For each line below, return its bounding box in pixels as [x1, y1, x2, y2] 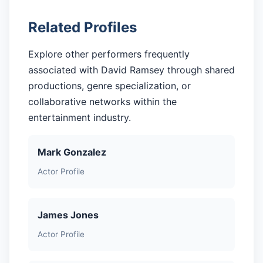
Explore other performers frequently [28, 48, 190, 60]
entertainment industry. [28, 112, 131, 124]
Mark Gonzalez [38, 146, 106, 159]
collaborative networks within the [28, 96, 177, 108]
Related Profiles [28, 19, 137, 36]
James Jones [38, 208, 99, 221]
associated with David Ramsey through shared [28, 64, 235, 76]
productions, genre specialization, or [28, 80, 191, 92]
